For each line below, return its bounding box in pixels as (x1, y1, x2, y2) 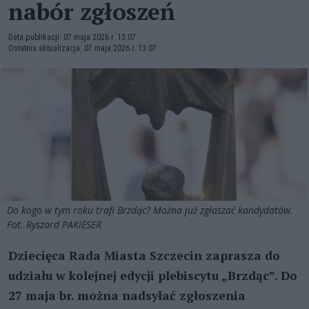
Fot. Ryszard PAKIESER (7, 217, 104, 231)
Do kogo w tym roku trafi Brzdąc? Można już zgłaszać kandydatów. (7, 203, 293, 217)
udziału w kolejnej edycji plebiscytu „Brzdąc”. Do (8, 267, 297, 283)
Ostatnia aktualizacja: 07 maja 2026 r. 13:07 (8, 43, 157, 53)
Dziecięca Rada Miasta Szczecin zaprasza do (8, 247, 280, 263)
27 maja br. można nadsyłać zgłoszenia (8, 287, 246, 303)
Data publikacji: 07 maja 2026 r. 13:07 (8, 32, 136, 42)
